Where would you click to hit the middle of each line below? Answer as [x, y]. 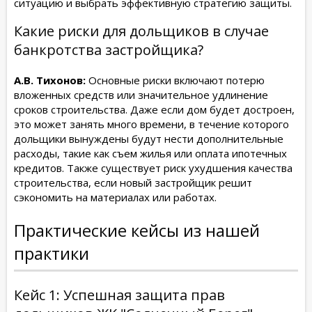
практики [52, 253]
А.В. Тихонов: [50, 80]
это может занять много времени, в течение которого [151, 124]
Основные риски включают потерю [175, 80]
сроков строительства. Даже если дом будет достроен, [154, 109]
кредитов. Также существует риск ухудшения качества [153, 167]
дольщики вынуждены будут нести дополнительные [149, 138]
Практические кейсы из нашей [137, 230]
